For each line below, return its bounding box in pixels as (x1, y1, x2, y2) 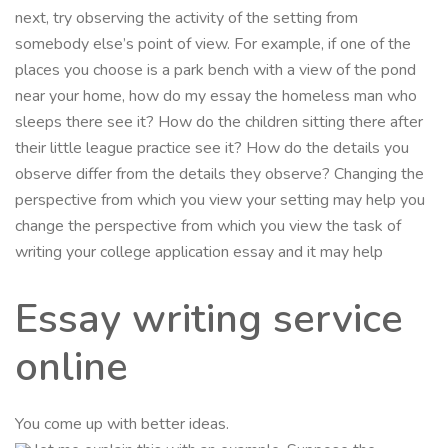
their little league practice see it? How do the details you (15, 136, 409, 159)
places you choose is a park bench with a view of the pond (15, 58, 416, 81)
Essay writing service (15, 291, 403, 346)
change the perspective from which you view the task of (15, 214, 401, 237)
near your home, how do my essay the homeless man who (15, 84, 417, 107)
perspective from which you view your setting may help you (15, 188, 425, 211)
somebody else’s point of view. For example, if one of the (15, 32, 411, 55)
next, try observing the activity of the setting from (15, 6, 358, 29)
